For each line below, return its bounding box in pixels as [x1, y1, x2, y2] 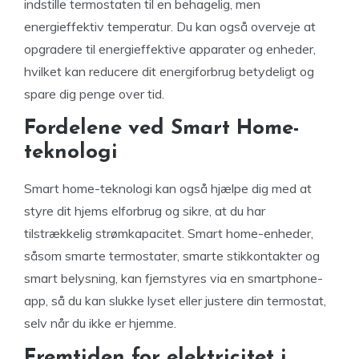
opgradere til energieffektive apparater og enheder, [24, 41, 316, 57]
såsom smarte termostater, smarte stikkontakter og [24, 248, 320, 264]
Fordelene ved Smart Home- [24, 118, 300, 139]
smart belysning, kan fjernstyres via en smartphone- [24, 270, 323, 286]
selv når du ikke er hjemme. [24, 315, 179, 331]
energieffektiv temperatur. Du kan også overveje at [24, 18, 316, 34]
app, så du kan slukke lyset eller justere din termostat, [24, 292, 326, 309]
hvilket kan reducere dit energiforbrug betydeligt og [24, 63, 314, 79]
